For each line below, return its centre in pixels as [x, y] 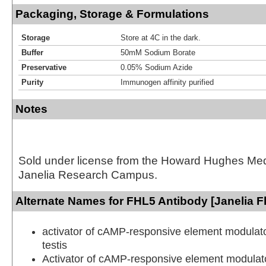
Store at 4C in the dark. [161, 37]
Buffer [32, 52]
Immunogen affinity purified [167, 82]
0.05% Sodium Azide [156, 67]
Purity [32, 82]
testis [55, 245]
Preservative [44, 67]
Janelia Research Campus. [88, 175]
